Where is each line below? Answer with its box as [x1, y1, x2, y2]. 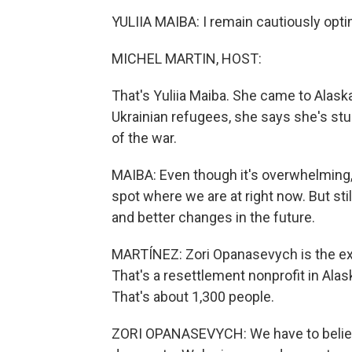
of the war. [112, 130, 177, 146]
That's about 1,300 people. [112, 288, 274, 305]
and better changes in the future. [112, 209, 315, 225]
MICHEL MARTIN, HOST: [112, 50, 262, 67]
